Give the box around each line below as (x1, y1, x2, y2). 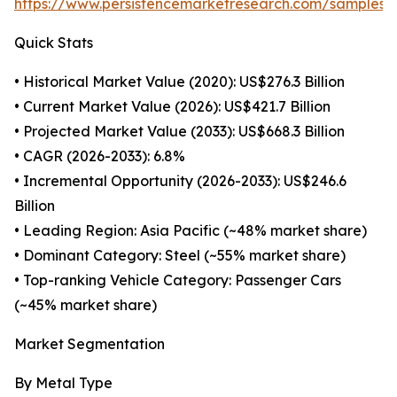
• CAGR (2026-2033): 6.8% (14, 147, 185, 166)
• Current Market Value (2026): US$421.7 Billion (14, 97, 331, 116)
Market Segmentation (14, 335, 165, 354)
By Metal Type (14, 374, 113, 393)
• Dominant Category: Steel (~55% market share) (14, 246, 346, 265)
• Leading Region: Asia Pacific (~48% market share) (14, 222, 367, 240)
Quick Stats (14, 34, 93, 52)
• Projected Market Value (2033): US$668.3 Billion (14, 122, 345, 141)
